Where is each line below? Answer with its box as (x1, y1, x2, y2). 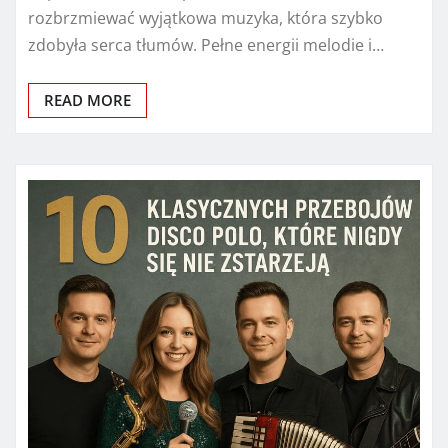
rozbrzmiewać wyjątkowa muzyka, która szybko (28, 6, 383, 29)
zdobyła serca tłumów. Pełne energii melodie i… (28, 33, 384, 56)
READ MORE (44, 89, 131, 110)
